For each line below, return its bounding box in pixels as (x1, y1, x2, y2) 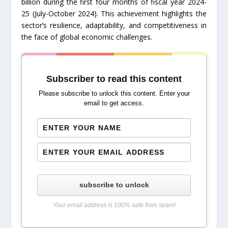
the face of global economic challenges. (21, 32, 153, 42)
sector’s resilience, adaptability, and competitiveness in (21, 20, 207, 30)
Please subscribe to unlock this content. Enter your (38, 89, 190, 97)
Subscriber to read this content (46, 73, 182, 84)
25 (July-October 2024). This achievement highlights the (21, 8, 207, 18)
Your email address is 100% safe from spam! (52, 201, 176, 209)
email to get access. (84, 99, 144, 107)
